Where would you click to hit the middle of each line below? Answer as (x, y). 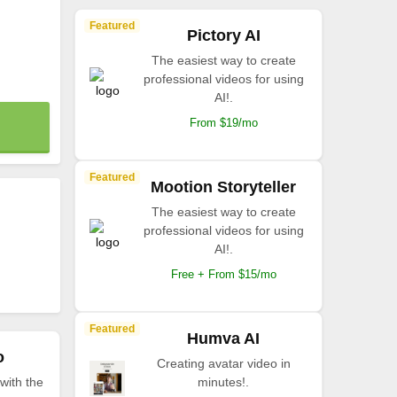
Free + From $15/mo (223, 274)
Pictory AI (223, 35)
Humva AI (223, 339)
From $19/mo (223, 123)
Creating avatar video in (223, 363)
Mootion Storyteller (223, 187)
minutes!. (223, 382)
